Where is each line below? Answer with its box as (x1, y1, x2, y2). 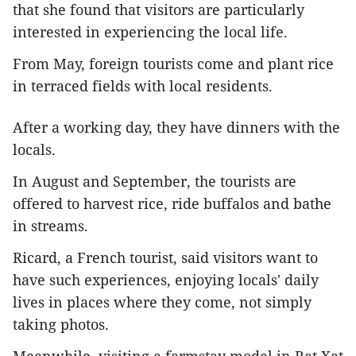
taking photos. (13, 314, 109, 334)
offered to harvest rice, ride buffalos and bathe (13, 193, 331, 213)
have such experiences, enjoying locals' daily (13, 269, 319, 289)
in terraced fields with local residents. (13, 75, 273, 95)
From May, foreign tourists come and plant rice (13, 53, 334, 73)
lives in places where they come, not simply (13, 292, 311, 311)
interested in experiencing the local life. (13, 21, 288, 41)
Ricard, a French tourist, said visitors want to (13, 247, 318, 267)
